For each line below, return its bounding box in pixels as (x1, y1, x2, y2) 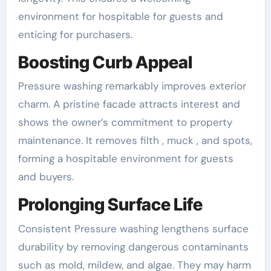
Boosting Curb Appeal (18, 51, 192, 73)
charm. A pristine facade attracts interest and (18, 97, 240, 111)
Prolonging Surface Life (18, 194, 203, 215)
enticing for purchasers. (18, 27, 132, 41)
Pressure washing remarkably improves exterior (18, 79, 246, 93)
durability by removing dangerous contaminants (18, 240, 249, 253)
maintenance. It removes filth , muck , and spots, (18, 134, 252, 148)
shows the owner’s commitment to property (18, 116, 232, 129)
